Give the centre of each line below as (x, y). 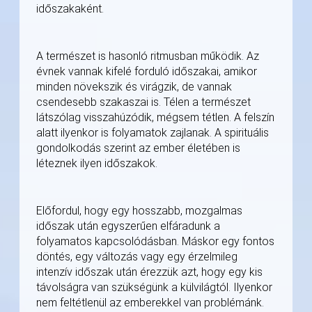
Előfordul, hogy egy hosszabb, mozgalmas (139, 211)
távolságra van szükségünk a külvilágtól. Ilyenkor (154, 288)
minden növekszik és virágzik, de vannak (134, 87)
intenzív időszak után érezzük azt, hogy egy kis (149, 272)
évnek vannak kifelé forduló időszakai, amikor (147, 72)
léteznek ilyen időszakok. (97, 164)
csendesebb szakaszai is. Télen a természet (143, 102)
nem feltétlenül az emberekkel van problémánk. (150, 303)
